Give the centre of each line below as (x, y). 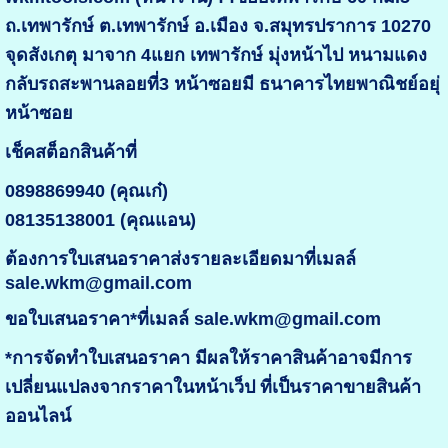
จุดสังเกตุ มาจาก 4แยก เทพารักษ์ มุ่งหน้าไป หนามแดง (215, 55)
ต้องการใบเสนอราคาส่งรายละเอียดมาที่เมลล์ (180, 259)
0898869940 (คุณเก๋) (86, 191)
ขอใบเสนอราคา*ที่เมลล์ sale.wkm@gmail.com (192, 319)
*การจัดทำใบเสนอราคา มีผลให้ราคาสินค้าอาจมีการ (208, 358)
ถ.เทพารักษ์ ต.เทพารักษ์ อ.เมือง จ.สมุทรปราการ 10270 (217, 26)
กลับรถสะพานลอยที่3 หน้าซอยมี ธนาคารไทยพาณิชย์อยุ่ (222, 84)
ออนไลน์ (37, 416)
